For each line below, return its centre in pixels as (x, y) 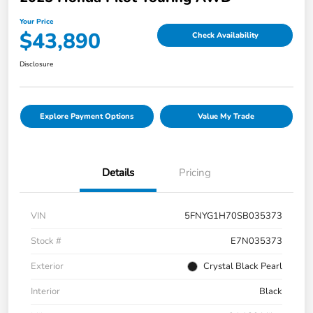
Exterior (47, 267)
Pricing (195, 173)
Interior (45, 292)
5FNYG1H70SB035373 (233, 216)
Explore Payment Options (87, 117)
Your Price (36, 22)
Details (118, 173)
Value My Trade (226, 117)
